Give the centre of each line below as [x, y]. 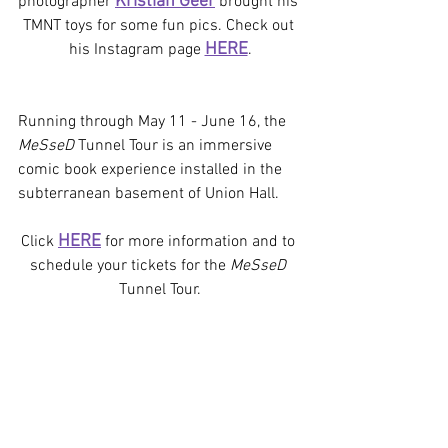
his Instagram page [136, 49]
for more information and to [200, 241]
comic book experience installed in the [152, 169]
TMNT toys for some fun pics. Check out [160, 25]
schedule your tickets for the [130, 265]
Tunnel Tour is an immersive [177, 145]
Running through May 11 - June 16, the [154, 121]
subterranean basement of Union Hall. [152, 193]
